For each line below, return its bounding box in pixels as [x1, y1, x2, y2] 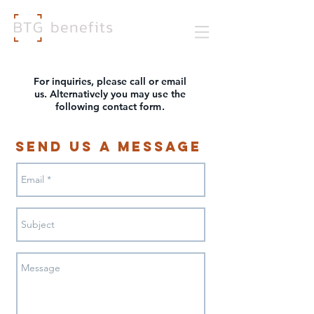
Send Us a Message [15, 138, 202, 155]
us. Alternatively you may [34, 88, 153, 100]
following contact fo [55, 100, 150, 113]
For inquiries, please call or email [34, 75, 186, 88]
